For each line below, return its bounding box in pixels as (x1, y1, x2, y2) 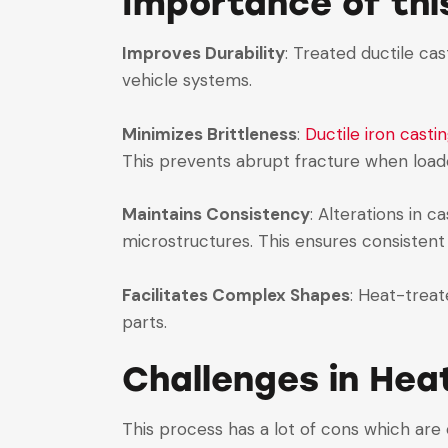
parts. (122, 310, 167, 333)
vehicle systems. (122, 68, 252, 91)
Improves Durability (122, 41, 285, 64)
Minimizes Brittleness (122, 122, 297, 145)
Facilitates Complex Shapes (122, 283, 350, 306)
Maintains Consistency (122, 203, 310, 226)
